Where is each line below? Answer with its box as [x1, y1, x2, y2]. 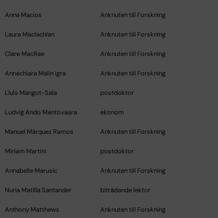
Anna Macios [5, 11, 42, 19]
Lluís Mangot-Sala [5, 89, 57, 97]
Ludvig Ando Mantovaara [5, 108, 77, 117]
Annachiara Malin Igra [5, 69, 66, 78]
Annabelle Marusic [5, 166, 57, 175]
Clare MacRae [5, 50, 44, 58]
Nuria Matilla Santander [5, 186, 72, 195]
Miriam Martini [5, 147, 46, 156]
